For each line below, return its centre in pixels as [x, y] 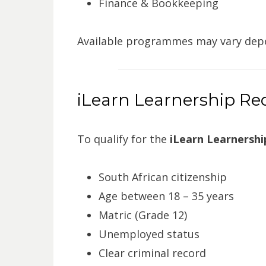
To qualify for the [123, 139]
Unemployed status [149, 234]
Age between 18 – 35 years [166, 196]
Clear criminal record [152, 253]
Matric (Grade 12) [142, 215]
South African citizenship [162, 177]
